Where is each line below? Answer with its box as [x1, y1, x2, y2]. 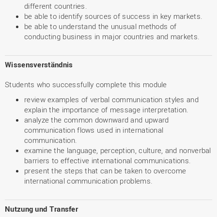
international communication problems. [24, 176, 153, 186]
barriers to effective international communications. [24, 155, 191, 165]
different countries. [24, 1, 88, 11]
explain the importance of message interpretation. [24, 105, 189, 114]
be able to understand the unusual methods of [24, 21, 177, 31]
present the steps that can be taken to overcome [24, 166, 186, 175]
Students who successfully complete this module [5, 79, 167, 89]
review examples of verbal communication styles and [24, 94, 199, 104]
